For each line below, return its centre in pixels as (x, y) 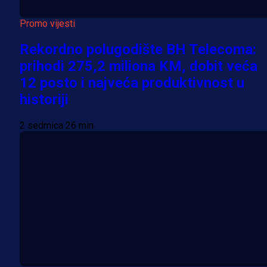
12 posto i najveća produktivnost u (132, 83)
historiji (44, 100)
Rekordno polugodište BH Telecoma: (138, 50)
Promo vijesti (47, 24)
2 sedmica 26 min (57, 126)
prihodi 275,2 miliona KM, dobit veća (139, 66)
